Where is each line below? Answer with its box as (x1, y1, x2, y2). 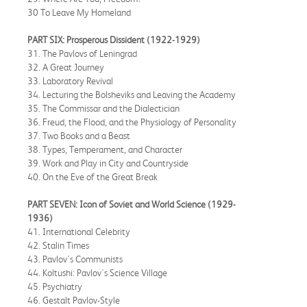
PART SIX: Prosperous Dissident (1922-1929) (27, 34, 200, 45)
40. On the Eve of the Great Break (27, 171, 158, 182)
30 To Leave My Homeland (27, 6, 131, 18)
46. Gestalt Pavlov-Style (27, 294, 120, 306)
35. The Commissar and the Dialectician (27, 102, 180, 114)
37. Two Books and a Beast (27, 130, 130, 141)
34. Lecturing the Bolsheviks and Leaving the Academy (27, 88, 236, 100)
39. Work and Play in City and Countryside (27, 157, 188, 169)
